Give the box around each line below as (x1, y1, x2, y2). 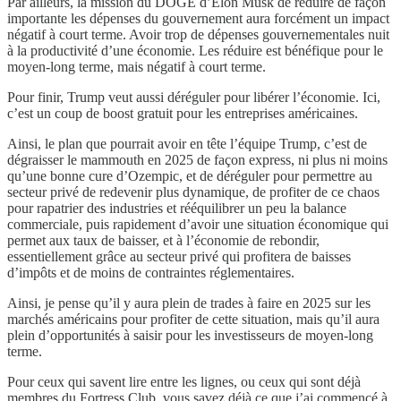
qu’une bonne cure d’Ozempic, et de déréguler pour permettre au (7, 167, 372, 183)
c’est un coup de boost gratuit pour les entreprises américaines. (7, 105, 358, 121)
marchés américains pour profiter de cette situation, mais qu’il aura (7, 311, 380, 327)
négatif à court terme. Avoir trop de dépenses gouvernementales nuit (7, 26, 389, 42)
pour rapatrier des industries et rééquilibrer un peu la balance (7, 200, 346, 216)
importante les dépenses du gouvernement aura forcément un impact (7, 10, 389, 26)
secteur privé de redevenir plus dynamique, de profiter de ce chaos (7, 183, 380, 200)
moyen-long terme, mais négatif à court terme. (7, 58, 266, 74)
